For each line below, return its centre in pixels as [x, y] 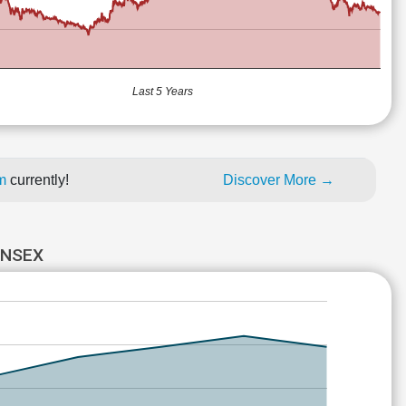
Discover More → [279, 180]
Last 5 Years [163, 92]
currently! [39, 180]
